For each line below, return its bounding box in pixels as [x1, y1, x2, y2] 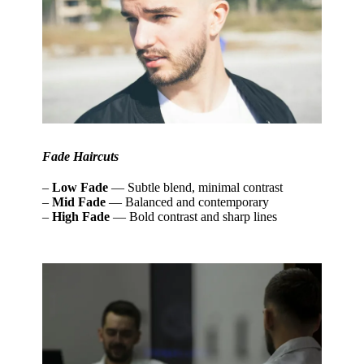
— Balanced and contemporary [106, 195, 270, 209]
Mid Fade [52, 195, 106, 209]
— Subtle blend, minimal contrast [108, 180, 284, 194]
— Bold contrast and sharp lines [110, 210, 278, 223]
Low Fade [52, 180, 109, 194]
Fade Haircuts [42, 149, 119, 163]
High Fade [52, 210, 110, 223]
